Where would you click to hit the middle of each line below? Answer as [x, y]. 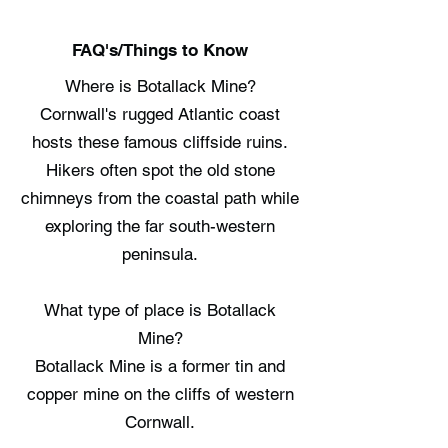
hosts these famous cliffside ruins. [160, 142]
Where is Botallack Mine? [160, 86]
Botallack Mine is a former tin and [160, 366]
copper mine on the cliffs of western [160, 394]
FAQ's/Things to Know [160, 50]
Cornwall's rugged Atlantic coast [160, 114]
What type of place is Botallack [160, 310]
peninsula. [160, 254]
